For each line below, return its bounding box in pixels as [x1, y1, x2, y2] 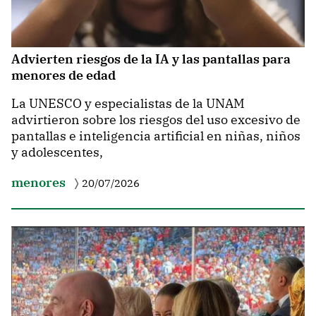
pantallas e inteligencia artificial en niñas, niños [11, 128, 300, 145]
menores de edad [11, 66, 116, 83]
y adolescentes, [11, 144, 103, 161]
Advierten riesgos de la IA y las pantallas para [11, 50, 291, 67]
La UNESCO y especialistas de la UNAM [11, 95, 245, 112]
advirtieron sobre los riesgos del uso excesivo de [11, 111, 300, 128]
